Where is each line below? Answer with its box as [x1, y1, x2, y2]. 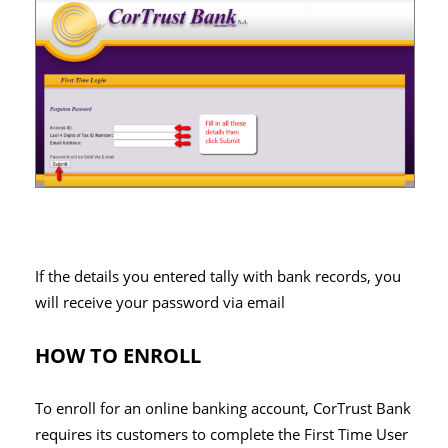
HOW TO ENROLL [35, 342, 201, 370]
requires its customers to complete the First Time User [35, 424, 408, 446]
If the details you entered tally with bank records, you [35, 266, 401, 288]
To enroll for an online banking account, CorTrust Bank [35, 398, 411, 420]
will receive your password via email [35, 292, 285, 314]
